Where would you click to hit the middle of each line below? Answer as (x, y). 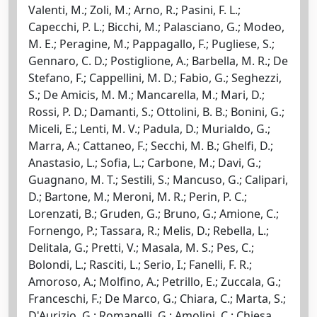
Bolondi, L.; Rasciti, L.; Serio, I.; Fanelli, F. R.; (140, 264)
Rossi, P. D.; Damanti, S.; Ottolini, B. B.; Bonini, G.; (156, 111)
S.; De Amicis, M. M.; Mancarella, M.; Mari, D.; (146, 94)
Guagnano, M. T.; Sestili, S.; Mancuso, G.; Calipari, (158, 179)
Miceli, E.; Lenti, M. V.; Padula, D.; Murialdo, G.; (149, 128)
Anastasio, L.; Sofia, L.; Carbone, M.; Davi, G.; (145, 162)
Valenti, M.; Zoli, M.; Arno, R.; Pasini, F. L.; (134, 10)
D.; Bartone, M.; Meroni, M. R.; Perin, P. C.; (138, 196)
